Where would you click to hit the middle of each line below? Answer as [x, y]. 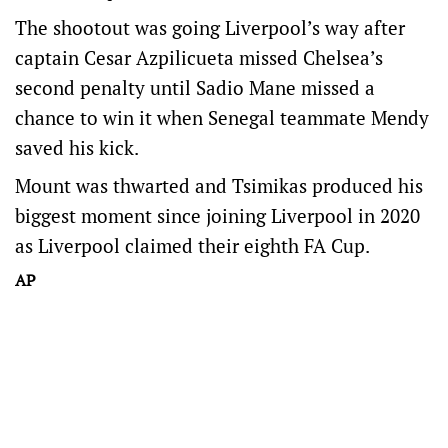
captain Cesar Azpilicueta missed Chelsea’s [199, 58]
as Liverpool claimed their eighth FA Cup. [192, 246]
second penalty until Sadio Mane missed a [195, 88]
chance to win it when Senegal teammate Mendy [222, 118]
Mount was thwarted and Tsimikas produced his [219, 186]
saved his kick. [77, 148]
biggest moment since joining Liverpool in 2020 [217, 216]
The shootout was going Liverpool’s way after [210, 28]
